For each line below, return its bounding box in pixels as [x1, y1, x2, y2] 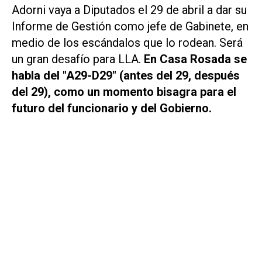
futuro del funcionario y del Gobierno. [12, 101, 215, 116]
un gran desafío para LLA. [12, 52, 144, 67]
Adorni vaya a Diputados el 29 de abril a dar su [12, 3, 247, 18]
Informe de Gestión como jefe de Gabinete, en [12, 19, 249, 34]
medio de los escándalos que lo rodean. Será [12, 36, 243, 50]
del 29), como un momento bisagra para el [12, 85, 236, 99]
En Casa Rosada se [144, 52, 247, 67]
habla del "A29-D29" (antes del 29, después [12, 68, 240, 83]
